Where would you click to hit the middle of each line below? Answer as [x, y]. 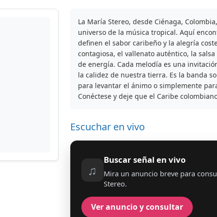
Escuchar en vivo [108, 127]
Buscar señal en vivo [145, 159]
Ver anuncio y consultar [137, 207]
